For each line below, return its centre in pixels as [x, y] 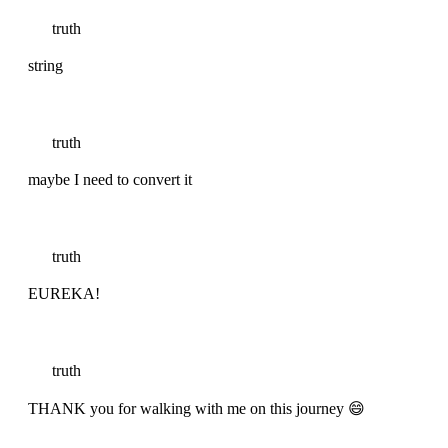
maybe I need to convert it [110, 180]
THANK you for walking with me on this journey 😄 [196, 409]
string [45, 66]
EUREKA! [64, 294]
